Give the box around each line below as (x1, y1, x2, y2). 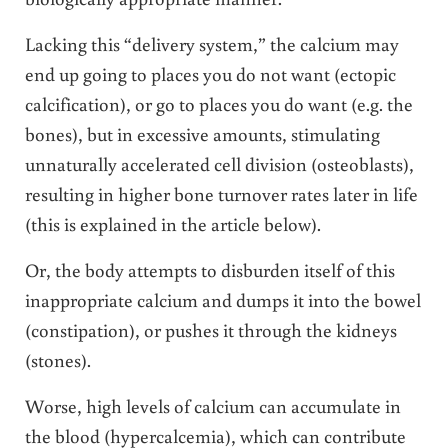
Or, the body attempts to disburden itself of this (24, 257, 395, 283)
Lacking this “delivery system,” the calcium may (24, 31, 399, 57)
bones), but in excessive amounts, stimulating (24, 121, 380, 147)
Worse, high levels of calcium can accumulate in (24, 393, 401, 419)
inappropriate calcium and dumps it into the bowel (24, 287, 421, 313)
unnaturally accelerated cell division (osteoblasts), (24, 151, 414, 177)
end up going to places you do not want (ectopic (24, 61, 396, 87)
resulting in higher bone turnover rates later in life (24, 181, 418, 207)
